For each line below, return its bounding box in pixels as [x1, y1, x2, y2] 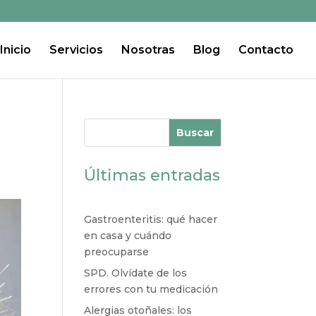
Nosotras [121, 43, 175, 56]
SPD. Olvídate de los [84, 267, 188, 279]
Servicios [49, 43, 103, 56]
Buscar [176, 126, 214, 139]
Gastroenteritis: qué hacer [84, 213, 218, 226]
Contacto [238, 43, 293, 56]
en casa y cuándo [84, 229, 172, 242]
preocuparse [84, 245, 150, 258]
